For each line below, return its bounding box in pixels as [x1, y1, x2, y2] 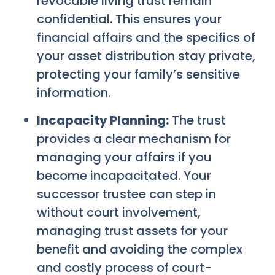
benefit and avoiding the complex [37, 240, 242, 258]
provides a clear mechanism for [37, 130, 231, 147]
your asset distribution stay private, [37, 47, 255, 65]
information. [37, 84, 110, 102]
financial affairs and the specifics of [37, 29, 255, 47]
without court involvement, [37, 203, 201, 221]
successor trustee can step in [37, 185, 216, 203]
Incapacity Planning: [37, 111, 169, 129]
